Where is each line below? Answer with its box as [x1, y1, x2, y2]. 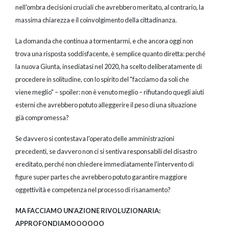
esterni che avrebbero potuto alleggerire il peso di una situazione [15, 101, 197, 109]
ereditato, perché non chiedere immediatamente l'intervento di [15, 160, 194, 169]
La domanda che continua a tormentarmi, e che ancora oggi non [15, 37, 193, 45]
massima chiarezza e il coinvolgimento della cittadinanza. [15, 16, 179, 25]
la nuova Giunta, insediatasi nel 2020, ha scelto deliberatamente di [15, 62, 202, 71]
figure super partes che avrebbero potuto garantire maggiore [15, 173, 187, 181]
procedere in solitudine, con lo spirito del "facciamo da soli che [15, 75, 189, 84]
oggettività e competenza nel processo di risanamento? [15, 186, 171, 194]
